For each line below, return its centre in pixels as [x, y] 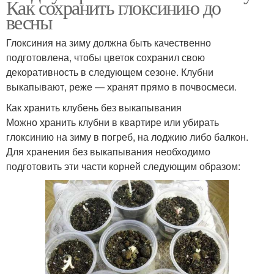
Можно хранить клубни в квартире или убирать [113, 122]
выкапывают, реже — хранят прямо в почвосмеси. [121, 87]
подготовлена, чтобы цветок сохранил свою [106, 57]
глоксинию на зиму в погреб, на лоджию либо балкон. [127, 137]
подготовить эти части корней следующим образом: [123, 166]
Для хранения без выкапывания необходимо [108, 152]
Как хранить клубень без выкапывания [94, 108]
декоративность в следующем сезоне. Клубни [110, 72]
